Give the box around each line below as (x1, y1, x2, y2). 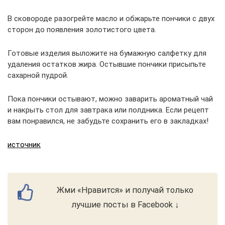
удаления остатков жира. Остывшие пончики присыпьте (8, 60, 206, 69)
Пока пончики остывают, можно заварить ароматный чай (8, 94, 213, 103)
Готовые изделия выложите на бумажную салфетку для (8, 49, 206, 58)
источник (8, 140, 41, 149)
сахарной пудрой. (8, 71, 68, 80)
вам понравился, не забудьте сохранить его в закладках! (8, 117, 208, 126)
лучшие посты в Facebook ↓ (71, 200, 179, 209)
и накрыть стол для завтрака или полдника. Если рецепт (8, 105, 209, 115)
